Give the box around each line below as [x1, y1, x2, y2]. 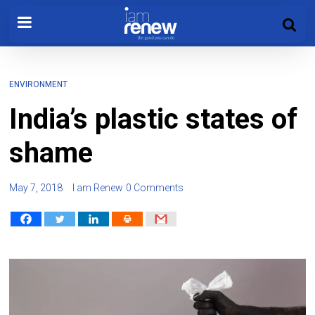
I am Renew [72, 182, 124, 193]
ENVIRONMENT [9, 79, 68, 89]
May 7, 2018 [9, 182, 63, 193]
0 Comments [126, 182, 184, 193]
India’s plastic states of [9, 103, 298, 136]
